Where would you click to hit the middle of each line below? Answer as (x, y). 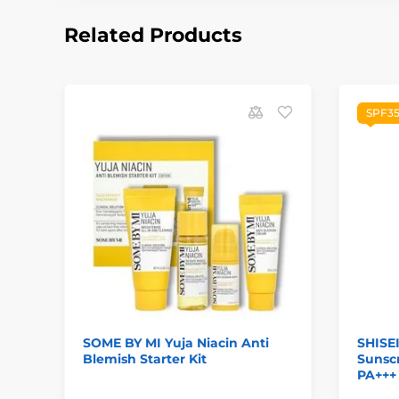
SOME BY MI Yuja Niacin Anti (176, 342)
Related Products (153, 36)
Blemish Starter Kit (145, 358)
